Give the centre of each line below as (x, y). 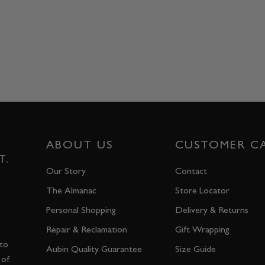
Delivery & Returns (212, 210)
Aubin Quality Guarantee (94, 249)
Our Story (66, 171)
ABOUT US (80, 145)
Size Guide (195, 249)
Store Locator (202, 190)
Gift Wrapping (202, 230)
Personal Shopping (81, 210)
